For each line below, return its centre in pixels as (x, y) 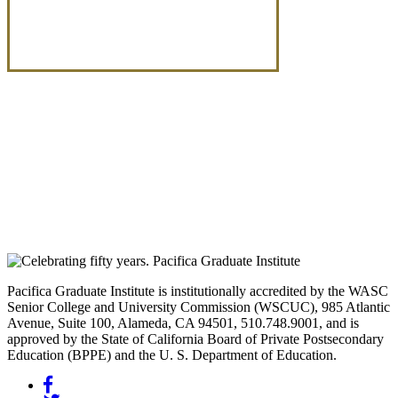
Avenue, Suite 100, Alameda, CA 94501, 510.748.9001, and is (183, 323)
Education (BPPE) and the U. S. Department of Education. (172, 355)
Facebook (80, 384)
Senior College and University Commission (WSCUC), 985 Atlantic (199, 307)
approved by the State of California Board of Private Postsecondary (195, 339)
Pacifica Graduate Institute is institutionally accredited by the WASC (198, 291)
